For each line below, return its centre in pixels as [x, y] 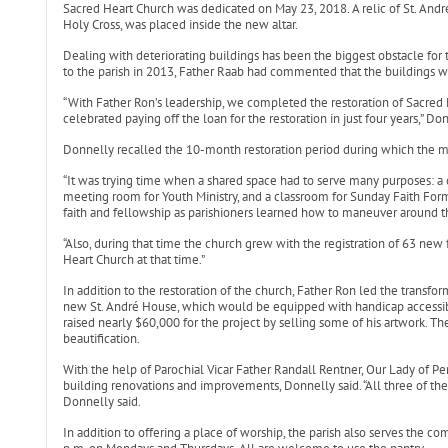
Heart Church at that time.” [133, 259]
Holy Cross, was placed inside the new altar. [180, 24]
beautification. [101, 338]
